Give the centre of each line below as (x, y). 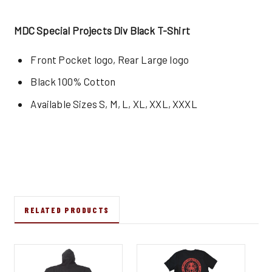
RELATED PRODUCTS (67, 209)
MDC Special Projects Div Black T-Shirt (103, 31)
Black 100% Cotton (73, 82)
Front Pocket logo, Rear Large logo (110, 59)
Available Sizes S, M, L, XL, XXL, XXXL (114, 104)
